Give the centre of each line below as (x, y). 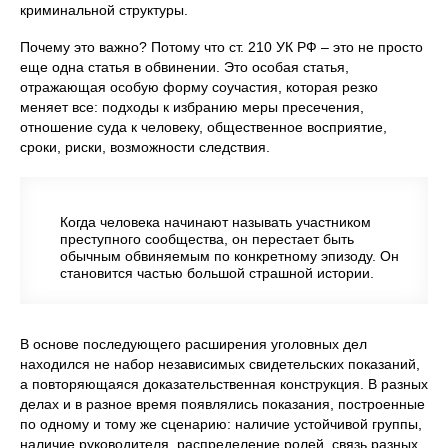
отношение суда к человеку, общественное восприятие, (203, 126)
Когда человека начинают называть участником (215, 221)
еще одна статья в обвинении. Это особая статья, (184, 66)
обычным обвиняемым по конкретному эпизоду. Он (229, 255)
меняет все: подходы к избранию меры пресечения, (192, 106)
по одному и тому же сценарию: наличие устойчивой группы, (221, 423)
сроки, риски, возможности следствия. (145, 146)
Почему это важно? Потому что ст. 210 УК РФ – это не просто (221, 46)
